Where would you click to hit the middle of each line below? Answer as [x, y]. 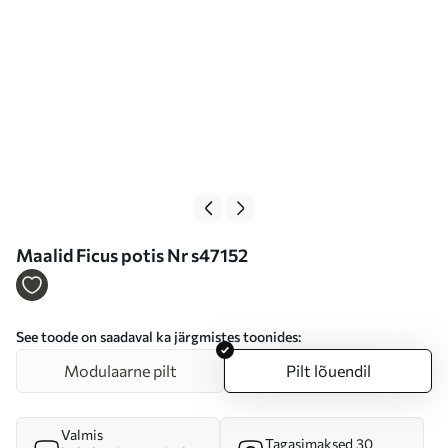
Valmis [82, 434]
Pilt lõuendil [328, 370]
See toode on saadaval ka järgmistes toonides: [158, 336]
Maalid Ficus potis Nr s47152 [132, 255]
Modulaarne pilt [120, 370]
